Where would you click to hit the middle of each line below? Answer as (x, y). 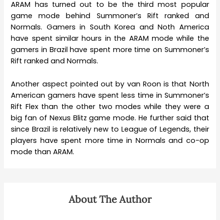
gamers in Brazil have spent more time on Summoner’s (110, 50)
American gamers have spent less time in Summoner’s (110, 95)
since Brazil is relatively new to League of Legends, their (110, 129)
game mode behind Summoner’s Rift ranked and (110, 16)
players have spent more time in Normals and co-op (110, 140)
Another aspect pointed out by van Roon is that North (110, 84)
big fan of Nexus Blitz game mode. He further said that (110, 118)
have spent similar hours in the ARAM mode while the (110, 39)
